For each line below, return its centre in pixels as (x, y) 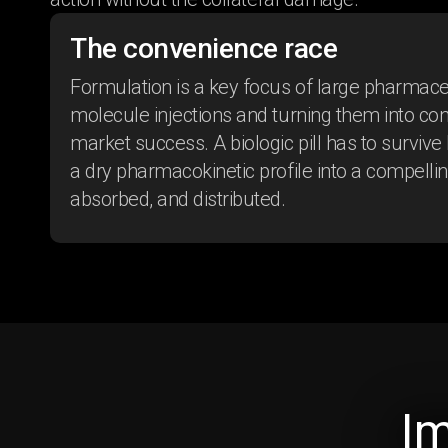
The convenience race (204, 49)
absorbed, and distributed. (178, 199)
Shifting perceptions (248, 398)
